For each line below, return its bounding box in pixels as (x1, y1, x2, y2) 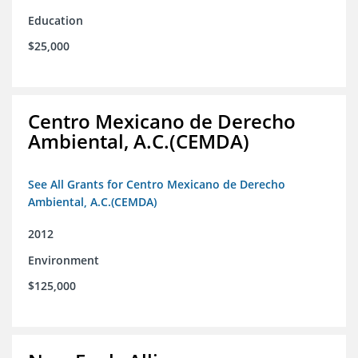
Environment (28, 253, 99, 268)
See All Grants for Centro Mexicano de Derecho (28, 177, 285, 193)
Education (28, 13, 83, 29)
